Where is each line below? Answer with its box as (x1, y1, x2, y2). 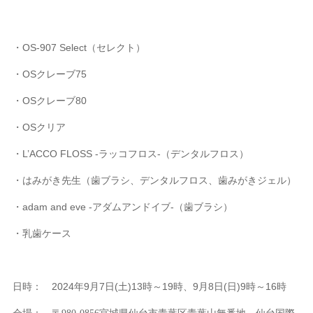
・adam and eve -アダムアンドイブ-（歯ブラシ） (13, 201, 233, 212)
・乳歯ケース (13, 228, 72, 239)
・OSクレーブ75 (13, 68, 87, 80)
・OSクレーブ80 (13, 95, 87, 106)
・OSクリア (13, 122, 66, 133)
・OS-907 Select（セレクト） (13, 42, 146, 53)
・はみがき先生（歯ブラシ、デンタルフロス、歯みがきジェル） (13, 175, 297, 186)
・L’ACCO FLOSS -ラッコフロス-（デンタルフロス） (13, 148, 249, 159)
